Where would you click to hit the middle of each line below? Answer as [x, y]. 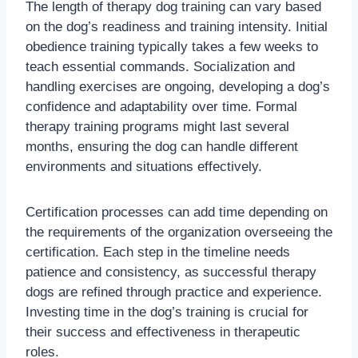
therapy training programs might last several [157, 126]
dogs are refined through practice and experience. [174, 292]
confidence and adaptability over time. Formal [161, 106]
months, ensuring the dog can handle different [162, 146]
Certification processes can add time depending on [177, 212]
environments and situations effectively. [144, 166]
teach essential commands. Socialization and [160, 66]
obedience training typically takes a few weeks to [172, 46]
